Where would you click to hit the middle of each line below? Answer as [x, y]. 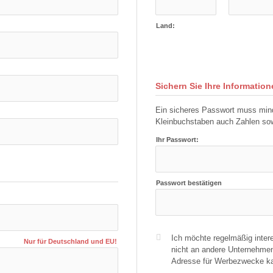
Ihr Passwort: [177, 140]
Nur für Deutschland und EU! [70, 241]
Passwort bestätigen [189, 183]
